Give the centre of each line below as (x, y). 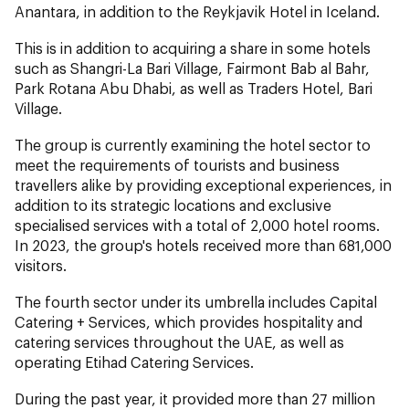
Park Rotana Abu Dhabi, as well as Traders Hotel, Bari (194, 88)
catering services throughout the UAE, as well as (179, 341)
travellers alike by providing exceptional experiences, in (203, 184)
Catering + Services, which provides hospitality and (189, 321)
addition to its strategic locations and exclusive (173, 204)
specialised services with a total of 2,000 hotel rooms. (197, 225)
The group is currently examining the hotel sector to (193, 144)
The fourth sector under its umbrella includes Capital (196, 301)
